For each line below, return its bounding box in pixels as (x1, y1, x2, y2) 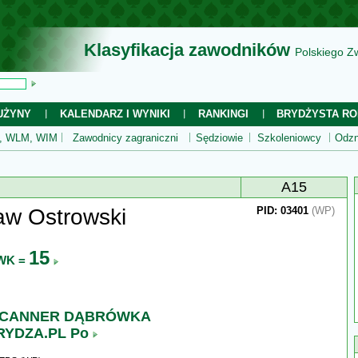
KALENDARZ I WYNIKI (59, 108, 170, 120)
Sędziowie (196, 132, 243, 144)
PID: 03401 (257, 205, 308, 217)
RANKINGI (198, 108, 249, 120)
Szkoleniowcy (257, 132, 321, 144)
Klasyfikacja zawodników (84, 40, 290, 60)
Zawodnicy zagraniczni (73, 132, 178, 144)
